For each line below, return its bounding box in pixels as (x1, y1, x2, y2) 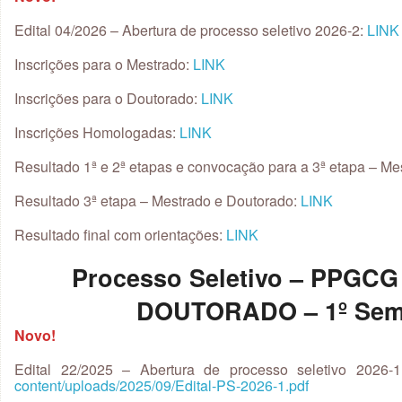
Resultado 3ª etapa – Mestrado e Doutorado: (14, 190, 301, 211)
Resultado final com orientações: (14, 224, 226, 245)
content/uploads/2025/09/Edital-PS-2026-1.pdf (14, 375, 309, 396)
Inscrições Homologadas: (14, 122, 179, 143)
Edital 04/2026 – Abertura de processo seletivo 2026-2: (14, 20, 367, 40)
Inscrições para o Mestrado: (14, 54, 193, 74)
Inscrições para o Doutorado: (14, 88, 201, 109)
